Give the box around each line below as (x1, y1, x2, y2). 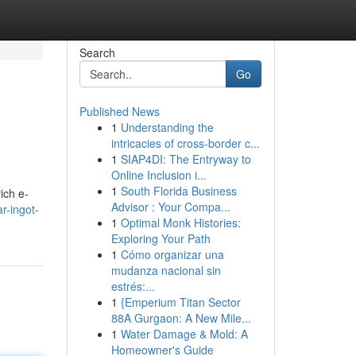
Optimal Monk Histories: (120, 215, 241, 230)
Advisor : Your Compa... (110, 199, 230, 215)
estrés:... (110, 278, 155, 294)
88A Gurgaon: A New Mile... (110, 310, 251, 326)
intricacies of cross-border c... (110, 135, 260, 151)
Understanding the (120, 119, 214, 135)
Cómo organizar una (120, 246, 224, 262)
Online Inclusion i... (110, 167, 207, 183)
